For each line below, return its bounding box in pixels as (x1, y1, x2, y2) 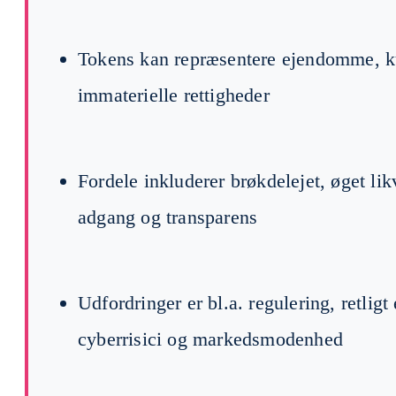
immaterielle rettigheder (78, 83, 270, 106)
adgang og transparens (78, 205, 258, 228)
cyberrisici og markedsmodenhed (78, 327, 343, 350)
